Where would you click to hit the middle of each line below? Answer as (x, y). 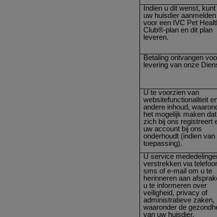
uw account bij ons (173, 129)
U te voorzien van (171, 92)
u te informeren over (175, 185)
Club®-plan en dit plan (178, 30)
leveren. (156, 37)
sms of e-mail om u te (178, 171)
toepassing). (163, 143)
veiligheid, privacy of (176, 193)
